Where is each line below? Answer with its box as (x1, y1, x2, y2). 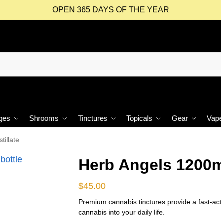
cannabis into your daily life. (78, 208, 165, 216)
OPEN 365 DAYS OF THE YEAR (52, 5, 169, 14)
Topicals (126, 114, 153, 122)
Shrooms (29, 114, 59, 122)
